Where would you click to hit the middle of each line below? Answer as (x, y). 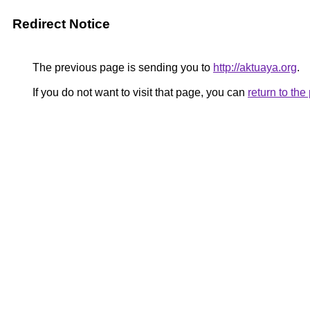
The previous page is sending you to (121, 67)
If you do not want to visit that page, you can (139, 92)
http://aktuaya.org (255, 67)
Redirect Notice (61, 24)
